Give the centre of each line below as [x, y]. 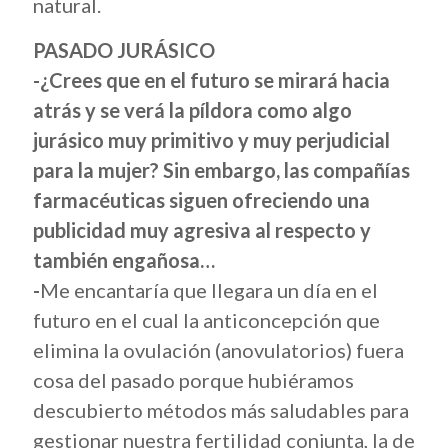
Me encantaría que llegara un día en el [209, 290]
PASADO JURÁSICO [124, 50]
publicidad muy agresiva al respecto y [202, 230]
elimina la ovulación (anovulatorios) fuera [218, 350]
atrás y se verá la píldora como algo [192, 110]
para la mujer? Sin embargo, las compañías [221, 170]
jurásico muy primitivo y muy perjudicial [211, 140]
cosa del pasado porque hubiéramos [193, 380]
